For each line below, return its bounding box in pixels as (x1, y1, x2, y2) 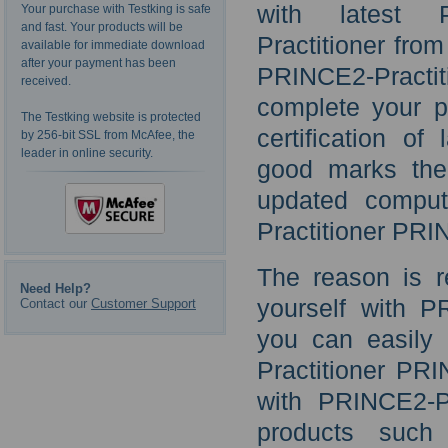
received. (21, 74, 71, 89)
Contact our (20, 295, 91, 311)
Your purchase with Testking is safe (21, 2, 211, 17)
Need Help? (20, 280, 91, 296)
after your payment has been (21, 56, 176, 71)
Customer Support (91, 295, 196, 311)
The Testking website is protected (21, 110, 201, 125)
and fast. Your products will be (21, 20, 183, 35)
